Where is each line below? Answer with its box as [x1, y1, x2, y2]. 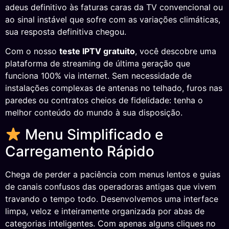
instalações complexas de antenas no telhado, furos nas [5, 83, 222, 94]
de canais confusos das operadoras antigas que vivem [5, 181, 216, 192]
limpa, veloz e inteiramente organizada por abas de [5, 205, 204, 216]
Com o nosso [5, 46, 59, 57]
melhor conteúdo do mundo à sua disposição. [5, 107, 182, 118]
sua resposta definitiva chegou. [5, 27, 126, 37]
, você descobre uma [135, 46, 216, 57]
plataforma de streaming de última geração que [5, 58, 190, 69]
